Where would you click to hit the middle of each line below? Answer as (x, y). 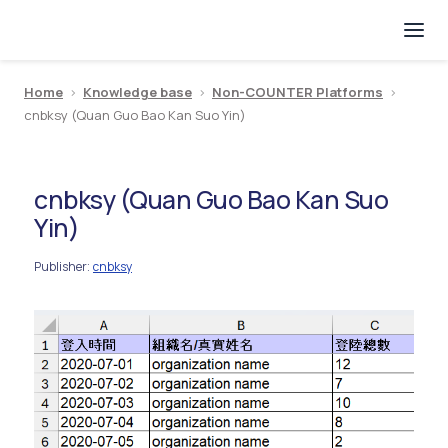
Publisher (60, 266)
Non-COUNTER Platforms (297, 92)
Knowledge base (137, 92)
